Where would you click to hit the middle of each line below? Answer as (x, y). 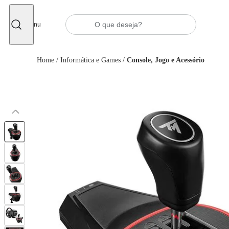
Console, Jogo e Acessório (166, 60)
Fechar (35, 12)
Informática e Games (90, 60)
